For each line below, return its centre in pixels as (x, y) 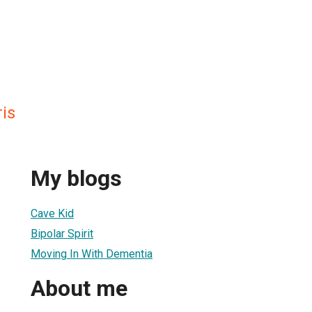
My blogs (76, 179)
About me (79, 289)
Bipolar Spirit (62, 233)
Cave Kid (52, 213)
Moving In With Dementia (92, 253)
